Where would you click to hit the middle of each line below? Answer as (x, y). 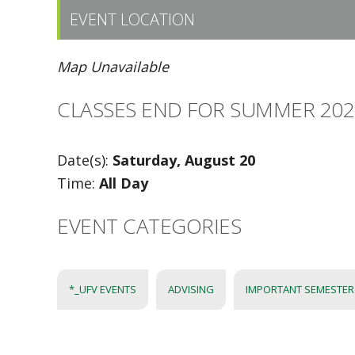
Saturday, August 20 (184, 160)
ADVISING (191, 289)
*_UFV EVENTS (103, 289)
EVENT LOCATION (132, 19)
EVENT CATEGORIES (149, 226)
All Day (124, 183)
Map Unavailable (113, 67)
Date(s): (85, 160)
